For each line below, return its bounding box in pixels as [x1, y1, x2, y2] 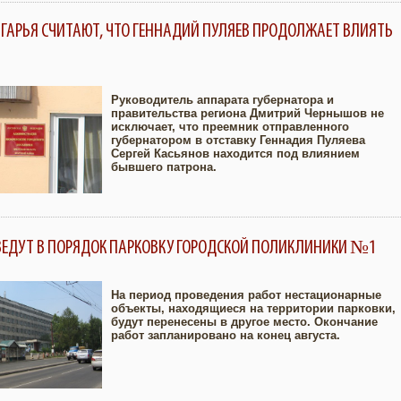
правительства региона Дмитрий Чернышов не [111, 107, 384, 120]
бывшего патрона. [111, 160, 217, 174]
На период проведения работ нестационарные [111, 288, 381, 302]
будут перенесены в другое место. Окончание [111, 315, 378, 328]
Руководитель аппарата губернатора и [111, 93, 334, 107]
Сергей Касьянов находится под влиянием [111, 147, 360, 160]
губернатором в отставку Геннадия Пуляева [111, 133, 365, 147]
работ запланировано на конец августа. [111, 328, 340, 342]
